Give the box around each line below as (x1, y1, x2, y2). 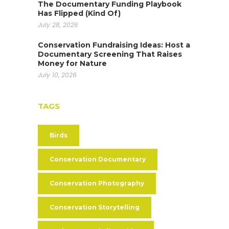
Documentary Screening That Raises (38, 49, 182, 59)
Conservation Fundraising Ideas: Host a (38, 40, 190, 50)
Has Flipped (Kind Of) (38, 8, 121, 18)
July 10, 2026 (38, 70, 77, 79)
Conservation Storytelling (50, 203, 140, 211)
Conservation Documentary (50, 155, 146, 163)
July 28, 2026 (38, 20, 78, 29)
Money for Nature (38, 58, 107, 68)
